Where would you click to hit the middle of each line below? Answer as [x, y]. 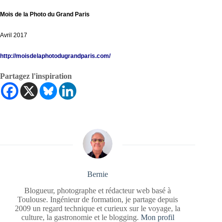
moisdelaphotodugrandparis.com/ [63, 56]
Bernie [98, 174]
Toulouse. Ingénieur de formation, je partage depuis [98, 199]
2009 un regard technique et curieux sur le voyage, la [98, 208]
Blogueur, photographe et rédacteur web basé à [98, 190]
